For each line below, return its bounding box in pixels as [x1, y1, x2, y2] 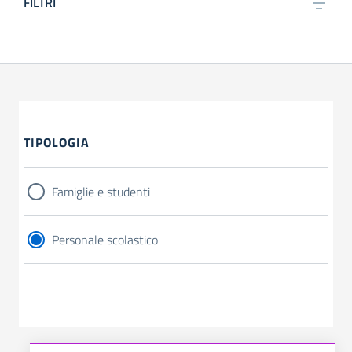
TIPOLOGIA [24, 133, 90, 152]
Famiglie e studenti [52, 182, 150, 201]
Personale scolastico [52, 230, 158, 249]
